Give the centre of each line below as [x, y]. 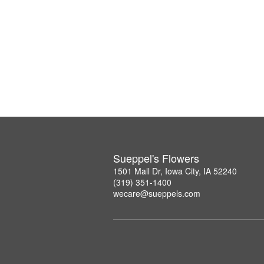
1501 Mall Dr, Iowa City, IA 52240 [175, 171]
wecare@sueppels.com [157, 193]
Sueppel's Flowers [156, 158]
